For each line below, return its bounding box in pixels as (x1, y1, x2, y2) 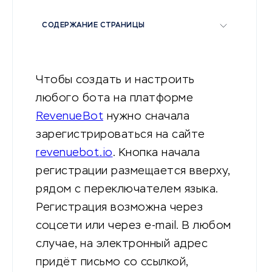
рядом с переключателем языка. (36, 184, 219, 195)
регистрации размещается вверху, (36, 166, 231, 177)
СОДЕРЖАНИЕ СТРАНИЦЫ (42, 22, 145, 30)
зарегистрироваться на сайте (36, 129, 205, 141)
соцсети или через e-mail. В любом (36, 220, 231, 232)
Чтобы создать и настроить (36, 75, 195, 86)
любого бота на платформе (36, 93, 193, 104)
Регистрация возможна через (36, 202, 203, 214)
